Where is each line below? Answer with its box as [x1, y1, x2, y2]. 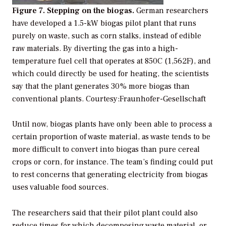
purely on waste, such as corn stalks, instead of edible [12, 30, 201, 41]
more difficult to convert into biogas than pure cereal [12, 144, 200, 155]
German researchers [134, 5, 208, 16]
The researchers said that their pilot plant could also [12, 208, 198, 218]
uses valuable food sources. [12, 182, 108, 193]
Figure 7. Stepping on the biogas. [12, 5, 134, 16]
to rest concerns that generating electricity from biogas [12, 169, 208, 180]
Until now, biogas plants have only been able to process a [12, 119, 212, 130]
